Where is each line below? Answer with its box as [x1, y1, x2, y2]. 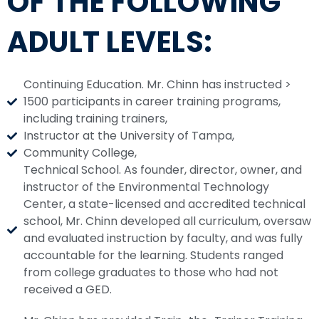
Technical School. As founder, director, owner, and [23, 162, 302, 179]
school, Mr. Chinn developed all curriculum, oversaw [23, 213, 311, 230]
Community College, [23, 145, 137, 162]
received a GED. [23, 281, 112, 298]
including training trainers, [23, 110, 167, 127]
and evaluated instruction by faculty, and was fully [23, 230, 303, 247]
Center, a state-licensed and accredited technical [23, 196, 305, 213]
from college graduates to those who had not [23, 264, 278, 281]
